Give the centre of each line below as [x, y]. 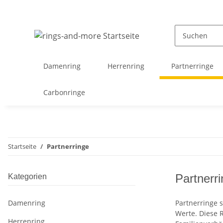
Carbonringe [64, 92]
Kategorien [27, 176]
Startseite [22, 146]
